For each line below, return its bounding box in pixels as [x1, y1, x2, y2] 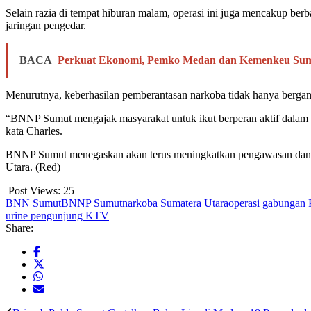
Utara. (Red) [6, 160, 60, 173]
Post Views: [8, 184, 60, 196]
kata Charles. [6, 124, 62, 137]
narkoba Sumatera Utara [122, 196, 228, 209]
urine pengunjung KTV [6, 209, 109, 221]
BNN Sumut [6, 196, 61, 209]
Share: [6, 221, 33, 234]
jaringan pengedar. [6, 19, 86, 31]
